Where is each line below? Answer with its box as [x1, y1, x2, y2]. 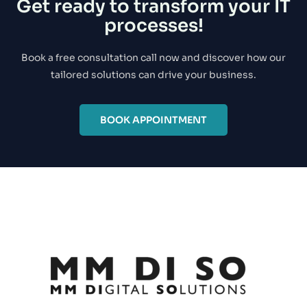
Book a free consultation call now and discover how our [21, 51, 286, 64]
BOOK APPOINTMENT [100, 114, 207, 126]
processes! [103, 14, 204, 37]
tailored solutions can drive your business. [51, 69, 256, 81]
